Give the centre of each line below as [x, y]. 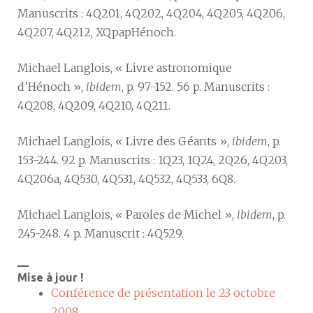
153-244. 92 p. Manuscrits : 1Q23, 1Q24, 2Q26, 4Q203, [153, 160]
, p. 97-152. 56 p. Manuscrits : [196, 86]
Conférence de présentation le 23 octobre [163, 292]
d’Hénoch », [52, 86]
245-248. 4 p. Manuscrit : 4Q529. [101, 233]
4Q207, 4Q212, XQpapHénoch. [97, 32]
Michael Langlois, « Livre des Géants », [125, 141]
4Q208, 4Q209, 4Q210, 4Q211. [94, 105]
